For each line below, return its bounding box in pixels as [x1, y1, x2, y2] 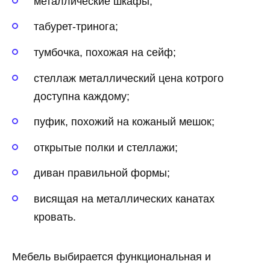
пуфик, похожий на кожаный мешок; [34, 116, 215, 128]
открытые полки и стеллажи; [34, 141, 178, 154]
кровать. [34, 211, 76, 223]
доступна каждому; [34, 90, 130, 102]
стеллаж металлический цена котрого [34, 72, 224, 84]
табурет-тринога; [34, 20, 118, 33]
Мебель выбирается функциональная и [12, 251, 211, 263]
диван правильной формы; [34, 167, 170, 180]
